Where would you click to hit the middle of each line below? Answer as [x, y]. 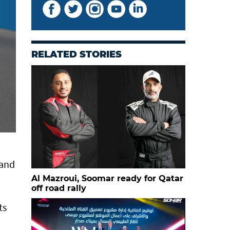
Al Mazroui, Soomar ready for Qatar [107, 178]
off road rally [59, 188]
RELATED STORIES [76, 54]
